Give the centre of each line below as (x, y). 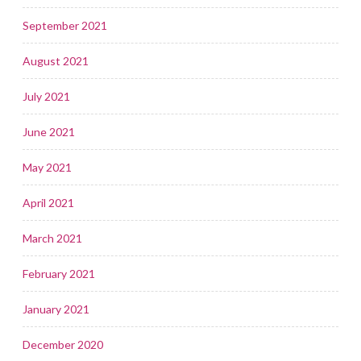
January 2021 (56, 309)
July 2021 (46, 96)
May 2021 (47, 167)
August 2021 (56, 60)
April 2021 (48, 202)
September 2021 (65, 25)
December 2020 (63, 344)
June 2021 (49, 131)
